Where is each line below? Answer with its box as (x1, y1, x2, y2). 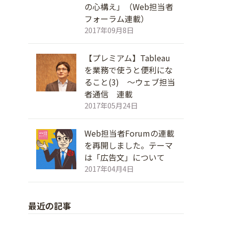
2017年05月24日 (84, 100, 138, 110)
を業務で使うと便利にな (84, 64, 173, 76)
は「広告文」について (84, 151, 165, 163)
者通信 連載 (84, 88, 133, 100)
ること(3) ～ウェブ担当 (84, 76, 175, 88)
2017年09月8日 (84, 25, 134, 35)
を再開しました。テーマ (84, 139, 173, 151)
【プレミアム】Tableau (84, 52, 170, 64)
